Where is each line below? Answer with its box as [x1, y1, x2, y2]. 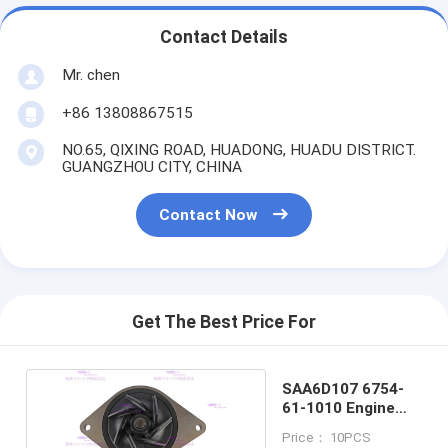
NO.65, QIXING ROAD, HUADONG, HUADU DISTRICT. [61, 140, 416, 159]
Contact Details [160, 27, 288, 48]
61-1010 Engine [281, 398, 395, 417]
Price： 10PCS [281, 429, 371, 445]
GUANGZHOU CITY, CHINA [61, 157, 242, 176]
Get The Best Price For [132, 312, 316, 333]
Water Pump [281, 417, 373, 436]
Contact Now [159, 206, 258, 225]
